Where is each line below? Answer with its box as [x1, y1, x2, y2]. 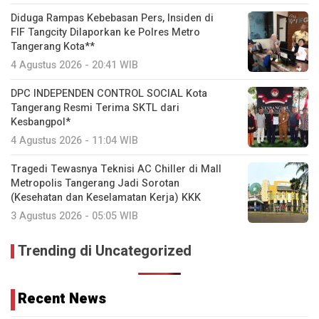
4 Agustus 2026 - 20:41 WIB [11, 58, 138, 73]
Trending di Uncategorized [18, 241, 192, 262]
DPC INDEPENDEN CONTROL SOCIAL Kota [11, 86, 207, 102]
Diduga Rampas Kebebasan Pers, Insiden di [11, 11, 214, 26]
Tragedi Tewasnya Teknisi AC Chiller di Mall [11, 162, 221, 177]
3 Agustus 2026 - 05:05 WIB [11, 209, 138, 224]
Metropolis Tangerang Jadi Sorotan [11, 176, 179, 192]
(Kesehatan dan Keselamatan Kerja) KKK [11, 190, 201, 206]
